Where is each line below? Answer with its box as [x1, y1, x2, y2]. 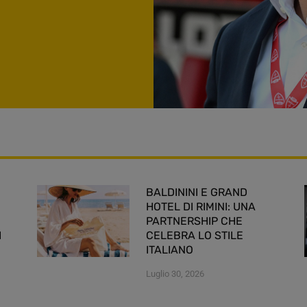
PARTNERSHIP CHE [146, 214, 243, 228]
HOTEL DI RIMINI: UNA [146, 199, 256, 213]
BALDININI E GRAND [146, 185, 247, 199]
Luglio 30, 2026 [146, 268, 204, 279]
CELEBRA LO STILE [146, 228, 243, 242]
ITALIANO [146, 243, 193, 256]
